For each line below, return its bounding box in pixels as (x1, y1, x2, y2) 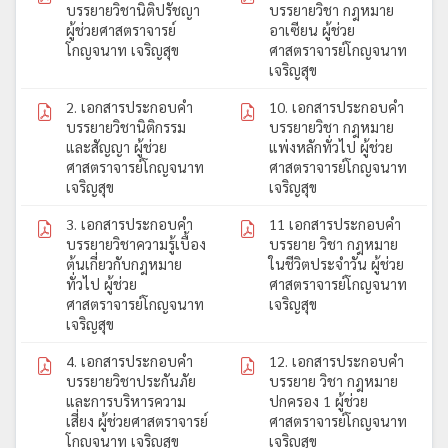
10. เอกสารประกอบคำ (269, 97, 404, 116)
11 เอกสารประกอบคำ (269, 214, 401, 233)
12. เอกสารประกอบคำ (269, 351, 404, 370)
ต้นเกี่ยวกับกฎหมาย (66, 254, 182, 273)
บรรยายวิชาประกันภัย (66, 371, 196, 390)
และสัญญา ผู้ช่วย (66, 137, 167, 156)
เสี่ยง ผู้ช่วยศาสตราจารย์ (66, 411, 208, 430)
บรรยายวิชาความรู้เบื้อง (66, 234, 206, 253)
